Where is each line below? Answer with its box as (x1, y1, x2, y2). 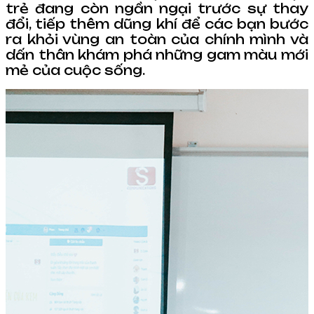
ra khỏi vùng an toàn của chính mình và (6, 31, 308, 47)
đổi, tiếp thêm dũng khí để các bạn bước (6, 15, 308, 32)
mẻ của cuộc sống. (6, 62, 145, 78)
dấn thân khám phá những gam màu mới (6, 46, 308, 62)
